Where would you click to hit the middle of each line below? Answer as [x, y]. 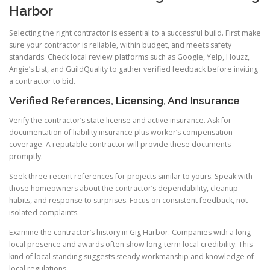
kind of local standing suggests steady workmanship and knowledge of [131, 257]
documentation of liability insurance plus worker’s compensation [121, 132]
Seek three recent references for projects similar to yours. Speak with [131, 176]
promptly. [26, 156]
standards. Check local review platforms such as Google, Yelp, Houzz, [129, 57]
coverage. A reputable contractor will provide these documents [120, 144]
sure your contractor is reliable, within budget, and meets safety [120, 45]
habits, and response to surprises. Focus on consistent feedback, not [128, 200]
